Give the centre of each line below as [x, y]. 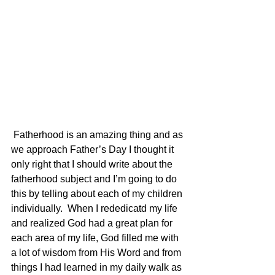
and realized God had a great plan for [93, 223]
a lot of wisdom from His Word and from [97, 252]
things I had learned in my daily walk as [98, 267]
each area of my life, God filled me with [96, 238]
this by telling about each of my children [98, 193]
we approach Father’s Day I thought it [94, 149]
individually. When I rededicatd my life [95, 208]
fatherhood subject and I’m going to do [95, 179]
